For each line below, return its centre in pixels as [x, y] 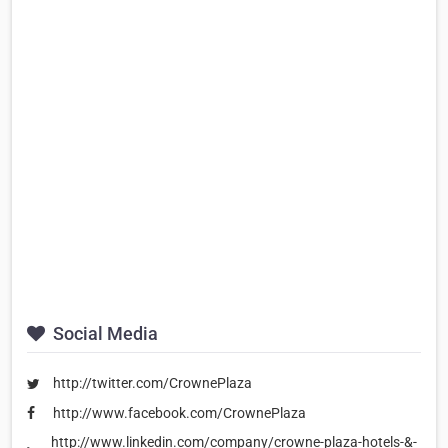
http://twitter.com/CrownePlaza [152, 383]
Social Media [103, 334]
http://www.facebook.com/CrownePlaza [179, 412]
